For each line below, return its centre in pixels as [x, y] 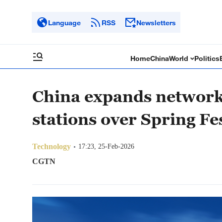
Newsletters [156, 22]
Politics [207, 58]
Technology [52, 146]
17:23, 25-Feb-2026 [106, 146]
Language [64, 22]
